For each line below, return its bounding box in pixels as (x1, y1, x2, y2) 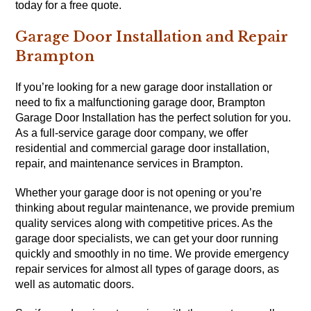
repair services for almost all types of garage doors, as (15, 263, 280, 276)
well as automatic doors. (15, 278, 135, 291)
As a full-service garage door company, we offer (15, 127, 249, 140)
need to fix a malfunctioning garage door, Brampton (15, 96, 266, 109)
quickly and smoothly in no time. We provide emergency (15, 248, 289, 260)
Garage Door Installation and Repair (15, 28, 289, 46)
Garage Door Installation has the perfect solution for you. (15, 112, 292, 124)
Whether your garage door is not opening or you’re (15, 187, 262, 199)
